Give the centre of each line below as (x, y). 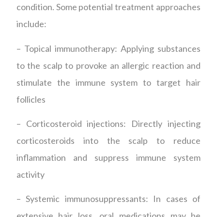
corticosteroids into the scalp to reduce (108, 141)
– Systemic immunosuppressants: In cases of (108, 199)
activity (30, 175)
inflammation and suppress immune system (108, 158)
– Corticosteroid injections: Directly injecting (108, 124)
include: (31, 24)
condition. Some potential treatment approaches (108, 7)
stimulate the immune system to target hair (108, 82)
